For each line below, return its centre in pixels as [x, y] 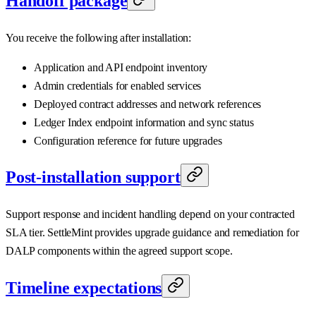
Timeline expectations [84, 288]
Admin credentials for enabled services [118, 85]
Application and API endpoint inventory [121, 67]
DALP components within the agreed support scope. [119, 251]
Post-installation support [93, 177]
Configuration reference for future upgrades [128, 140]
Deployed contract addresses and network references [148, 104]
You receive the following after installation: [99, 37]
